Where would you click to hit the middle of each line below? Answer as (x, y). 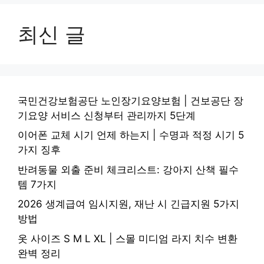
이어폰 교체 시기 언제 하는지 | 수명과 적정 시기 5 (131, 135)
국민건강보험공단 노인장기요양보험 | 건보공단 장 (131, 100)
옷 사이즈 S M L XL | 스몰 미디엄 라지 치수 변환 (128, 238)
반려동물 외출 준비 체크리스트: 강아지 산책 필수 (128, 169)
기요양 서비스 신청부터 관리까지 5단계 (107, 115)
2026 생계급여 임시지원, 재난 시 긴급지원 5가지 (128, 204)
